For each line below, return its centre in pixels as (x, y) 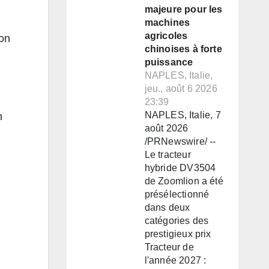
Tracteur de (169, 247)
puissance (169, 62)
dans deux (167, 208)
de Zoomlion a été (184, 181)
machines (167, 23)
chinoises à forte (183, 49)
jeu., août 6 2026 (181, 89)
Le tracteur (168, 155)
